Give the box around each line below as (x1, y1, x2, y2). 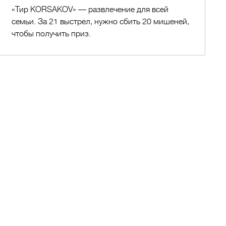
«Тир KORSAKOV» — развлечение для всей (12, 5, 169, 14)
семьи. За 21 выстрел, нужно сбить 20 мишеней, (12, 17, 190, 26)
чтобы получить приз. (12, 29, 91, 38)
